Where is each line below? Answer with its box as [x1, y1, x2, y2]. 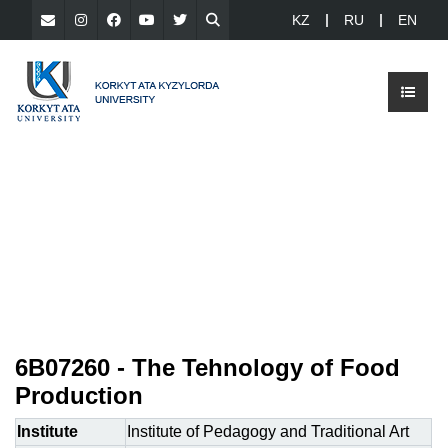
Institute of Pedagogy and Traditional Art [127, 423, 409, 440]
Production [15, 382, 150, 409]
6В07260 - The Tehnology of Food [15, 354, 400, 381]
